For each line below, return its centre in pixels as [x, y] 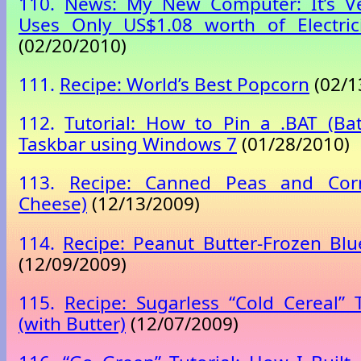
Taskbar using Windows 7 [128, 144]
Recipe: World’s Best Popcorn [185, 85]
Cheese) [53, 204]
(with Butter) [72, 323]
